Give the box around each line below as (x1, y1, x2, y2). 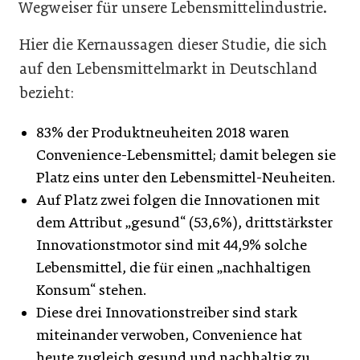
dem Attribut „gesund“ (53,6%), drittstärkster (36, 213, 333, 231)
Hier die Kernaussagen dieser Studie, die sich (19, 35, 327, 54)
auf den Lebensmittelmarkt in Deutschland (19, 59, 317, 78)
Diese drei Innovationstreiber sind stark (36, 303, 297, 321)
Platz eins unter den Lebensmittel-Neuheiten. (36, 168, 335, 186)
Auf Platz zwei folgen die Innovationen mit (36, 190, 320, 209)
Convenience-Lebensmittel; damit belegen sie (36, 145, 336, 164)
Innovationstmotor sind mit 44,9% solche (36, 235, 307, 254)
